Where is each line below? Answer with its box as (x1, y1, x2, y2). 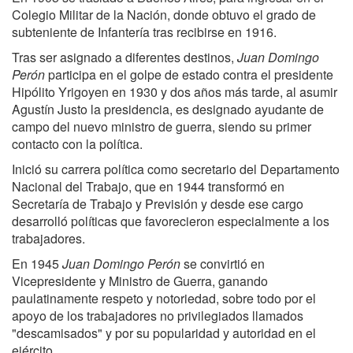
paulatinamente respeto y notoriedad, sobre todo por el (12, 289, 316, 307)
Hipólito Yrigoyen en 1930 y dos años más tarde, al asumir (12, 83, 337, 101)
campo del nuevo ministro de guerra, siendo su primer (12, 117, 311, 136)
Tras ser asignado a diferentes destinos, (12, 48, 237, 66)
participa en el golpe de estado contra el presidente (45, 65, 333, 84)
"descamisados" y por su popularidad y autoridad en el (12, 324, 316, 342)
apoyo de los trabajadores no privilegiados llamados (12, 307, 303, 325)
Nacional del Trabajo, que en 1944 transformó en (12, 177, 284, 195)
